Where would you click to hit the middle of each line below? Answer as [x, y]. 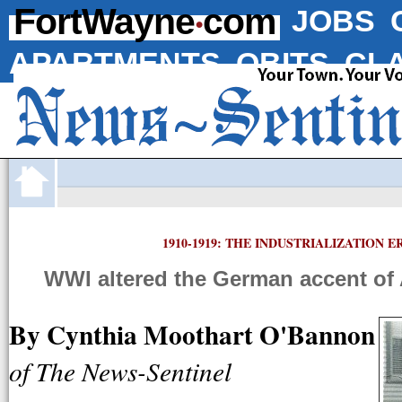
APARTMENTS [115, 62]
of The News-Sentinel [120, 371]
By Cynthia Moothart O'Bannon [192, 334]
